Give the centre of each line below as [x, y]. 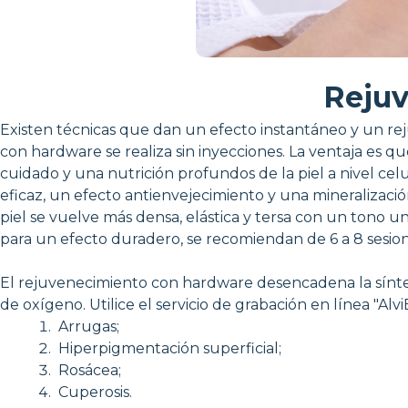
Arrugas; [87, 326]
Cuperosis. [93, 392]
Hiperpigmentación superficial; [168, 348]
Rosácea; [88, 370]
